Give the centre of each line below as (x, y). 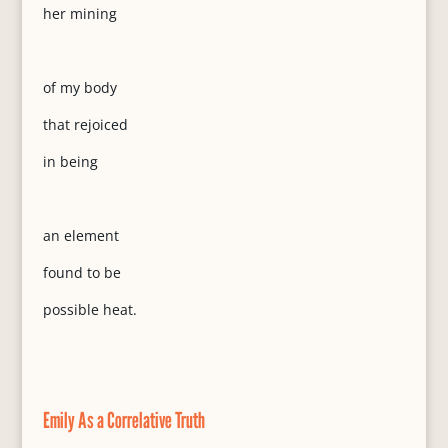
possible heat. (89, 309)
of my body (79, 87)
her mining (79, 13)
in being (70, 161)
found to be (81, 272)
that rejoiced (85, 124)
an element (80, 235)
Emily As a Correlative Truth (123, 420)
